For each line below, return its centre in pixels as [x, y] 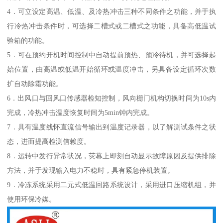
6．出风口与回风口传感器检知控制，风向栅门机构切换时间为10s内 [111, 98]
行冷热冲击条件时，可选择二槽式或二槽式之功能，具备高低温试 [111, 26]
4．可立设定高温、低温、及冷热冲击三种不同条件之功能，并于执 [111, 12]
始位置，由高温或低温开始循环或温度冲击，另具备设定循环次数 [111, 69]
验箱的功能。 [28, 41]
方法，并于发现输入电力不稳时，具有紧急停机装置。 [91, 170]
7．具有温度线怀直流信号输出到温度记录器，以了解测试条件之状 [111, 127]
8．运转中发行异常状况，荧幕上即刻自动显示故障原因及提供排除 [111, 156]
